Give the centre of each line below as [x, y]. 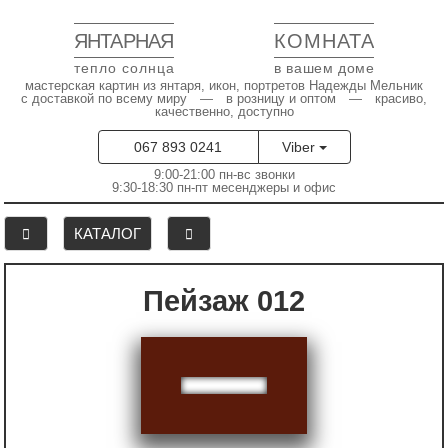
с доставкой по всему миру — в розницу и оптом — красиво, [224, 98]
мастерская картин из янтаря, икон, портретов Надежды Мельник [224, 85]
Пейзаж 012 [234, 300]
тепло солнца [124, 67]
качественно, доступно [224, 111]
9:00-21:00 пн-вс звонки [224, 174]
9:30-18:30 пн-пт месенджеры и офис [224, 187]
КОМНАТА [324, 41]
